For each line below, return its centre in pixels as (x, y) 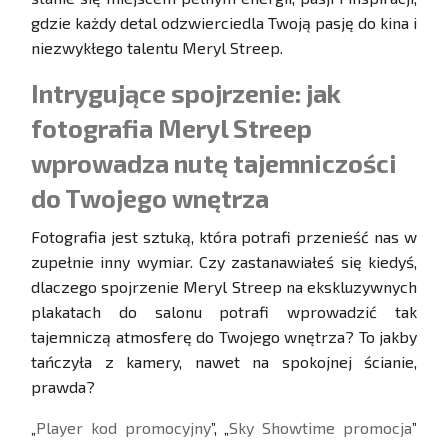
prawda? (63, 387)
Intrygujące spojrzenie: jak (186, 93)
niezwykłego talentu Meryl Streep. (157, 48)
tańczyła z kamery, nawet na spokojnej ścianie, (224, 362)
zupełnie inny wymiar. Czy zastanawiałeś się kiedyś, (224, 262)
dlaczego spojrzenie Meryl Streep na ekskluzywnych (224, 287)
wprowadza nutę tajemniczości (214, 163)
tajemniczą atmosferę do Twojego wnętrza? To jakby (224, 337)
